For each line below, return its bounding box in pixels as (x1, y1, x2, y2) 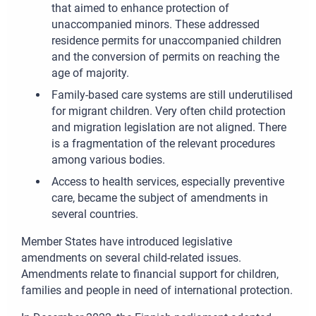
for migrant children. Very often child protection (51, 104, 286, 119)
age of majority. (51, 66, 129, 80)
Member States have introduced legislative (21, 235, 232, 249)
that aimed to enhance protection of (51, 1, 229, 16)
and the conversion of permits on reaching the (51, 50, 279, 64)
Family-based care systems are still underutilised (51, 88, 293, 102)
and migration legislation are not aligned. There (51, 121, 286, 135)
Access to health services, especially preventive (51, 175, 284, 189)
